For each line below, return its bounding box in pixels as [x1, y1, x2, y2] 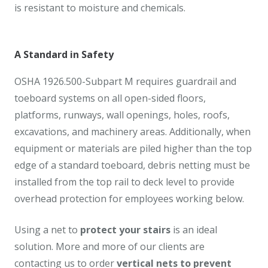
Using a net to [14, 223, 78, 236]
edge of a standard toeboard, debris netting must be [14, 158, 250, 172]
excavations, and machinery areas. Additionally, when [14, 124, 251, 138]
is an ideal [170, 223, 217, 236]
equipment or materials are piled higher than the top [14, 141, 252, 155]
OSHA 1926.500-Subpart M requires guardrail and [14, 74, 236, 88]
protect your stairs [78, 223, 170, 236]
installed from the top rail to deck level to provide [14, 175, 234, 188]
